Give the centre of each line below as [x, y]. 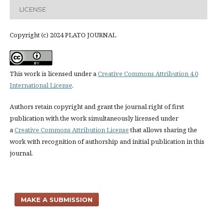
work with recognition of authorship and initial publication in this [107, 142]
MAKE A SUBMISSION [57, 200]
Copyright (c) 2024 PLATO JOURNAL [63, 35]
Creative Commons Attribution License [71, 130]
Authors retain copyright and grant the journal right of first [97, 107]
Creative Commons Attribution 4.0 [148, 74]
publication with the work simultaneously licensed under [94, 118]
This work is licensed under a [54, 74]
